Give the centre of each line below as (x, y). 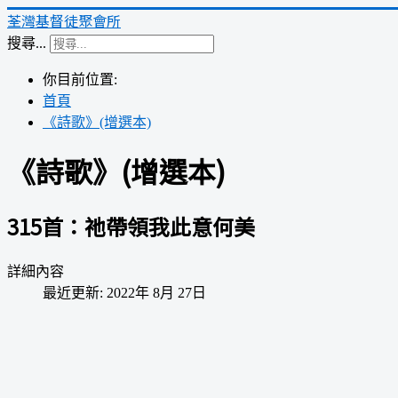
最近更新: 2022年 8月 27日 (124, 292)
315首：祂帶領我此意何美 (131, 226)
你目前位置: (84, 80)
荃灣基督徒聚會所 (64, 20)
